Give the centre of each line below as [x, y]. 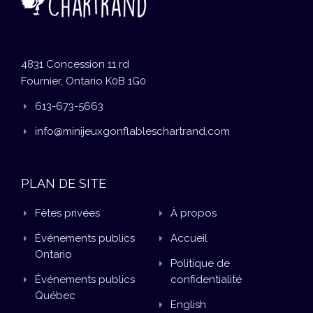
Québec [55, 295]
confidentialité [206, 279]
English [188, 304]
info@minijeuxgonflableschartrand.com [132, 131]
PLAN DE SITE [64, 183]
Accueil [189, 238]
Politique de [200, 263]
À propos [194, 213]
